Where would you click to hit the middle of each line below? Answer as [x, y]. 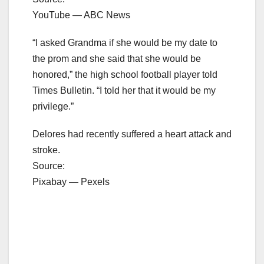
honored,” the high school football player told [125, 74]
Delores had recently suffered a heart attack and [132, 134]
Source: [49, 166]
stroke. [46, 150]
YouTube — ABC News [81, 15]
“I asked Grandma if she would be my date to [125, 42]
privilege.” [53, 106]
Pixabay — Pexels [71, 181]
